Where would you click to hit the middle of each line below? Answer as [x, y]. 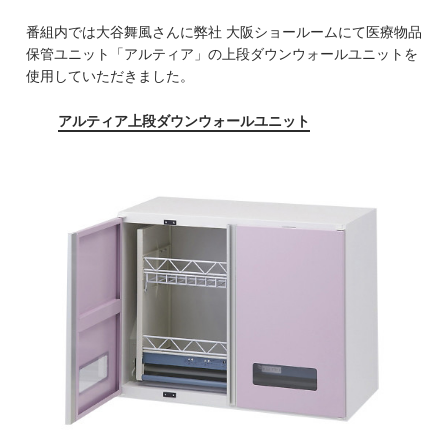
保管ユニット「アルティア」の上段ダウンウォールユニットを [222, 53]
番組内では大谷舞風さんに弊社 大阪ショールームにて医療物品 [224, 31]
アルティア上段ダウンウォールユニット [184, 119]
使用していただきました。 [110, 75]
